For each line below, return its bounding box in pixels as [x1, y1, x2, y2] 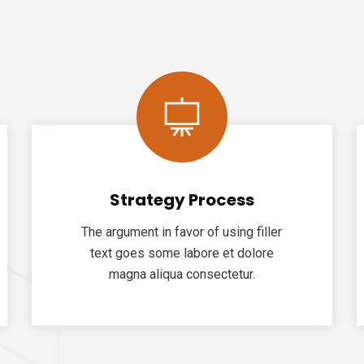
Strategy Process [109, 188, 254, 211]
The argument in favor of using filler [81, 224, 283, 240]
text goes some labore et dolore [89, 245, 274, 261]
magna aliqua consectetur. [108, 266, 255, 282]
